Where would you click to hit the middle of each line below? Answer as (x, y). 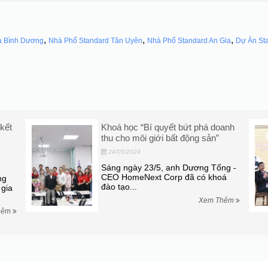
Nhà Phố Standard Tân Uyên (95, 40)
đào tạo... (119, 186)
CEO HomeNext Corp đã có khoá (164, 177)
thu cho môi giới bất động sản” (160, 138)
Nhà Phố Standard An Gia (189, 40)
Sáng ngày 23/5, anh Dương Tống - (168, 167)
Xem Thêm (217, 200)
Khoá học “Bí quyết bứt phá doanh (167, 127)
